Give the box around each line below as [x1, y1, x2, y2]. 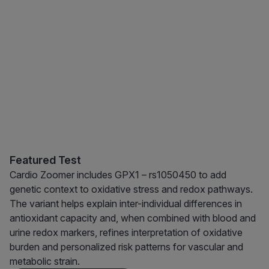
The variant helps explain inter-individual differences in [10, 198, 242, 210]
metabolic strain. [10, 255, 80, 268]
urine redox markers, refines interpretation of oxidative [10, 226, 243, 239]
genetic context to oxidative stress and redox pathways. [10, 183, 253, 196]
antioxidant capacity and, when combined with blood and [10, 212, 256, 225]
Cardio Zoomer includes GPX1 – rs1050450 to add [10, 169, 226, 181]
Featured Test [10, 154, 81, 167]
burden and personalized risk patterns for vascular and [10, 241, 243, 253]
